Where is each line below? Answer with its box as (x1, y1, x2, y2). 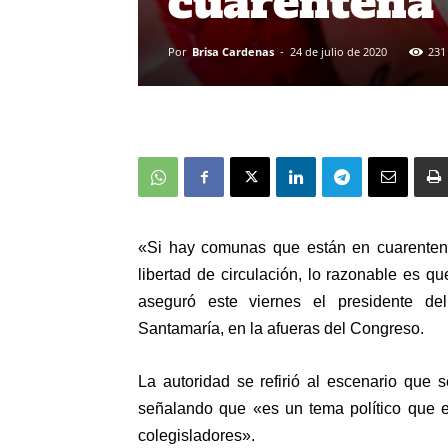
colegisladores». (138, 427, 255, 444)
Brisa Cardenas (192, 44, 274, 59)
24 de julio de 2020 (290, 44, 387, 59)
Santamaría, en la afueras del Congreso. (138, 320, 424, 337)
